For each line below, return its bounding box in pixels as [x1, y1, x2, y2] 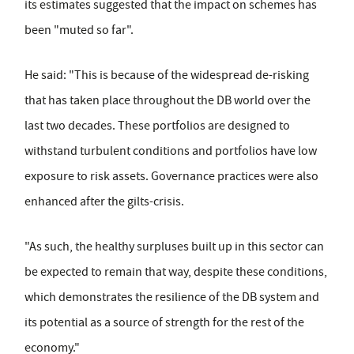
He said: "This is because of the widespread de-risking [24, 67, 309, 84]
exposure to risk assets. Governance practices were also [24, 168, 318, 185]
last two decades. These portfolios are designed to [24, 118, 290, 134]
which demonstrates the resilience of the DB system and [24, 289, 319, 306]
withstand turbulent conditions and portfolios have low [24, 143, 317, 160]
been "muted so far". [24, 22, 134, 39]
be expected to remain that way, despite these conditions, [24, 264, 327, 281]
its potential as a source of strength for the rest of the [24, 314, 304, 331]
